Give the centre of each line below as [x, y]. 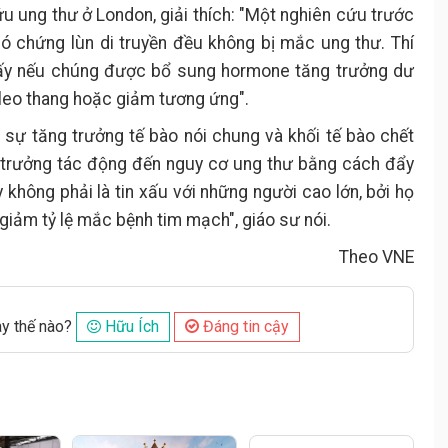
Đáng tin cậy [244, 326]
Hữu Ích [130, 326]
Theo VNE [376, 257]
